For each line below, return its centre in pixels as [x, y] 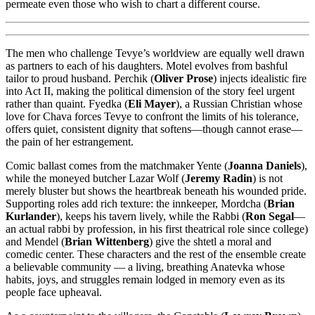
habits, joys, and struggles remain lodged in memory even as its [145, 280]
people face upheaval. [54, 292]
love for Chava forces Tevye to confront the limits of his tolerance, [152, 117]
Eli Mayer [152, 104]
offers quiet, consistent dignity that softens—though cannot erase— [154, 129]
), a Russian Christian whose [239, 104]
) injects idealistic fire [260, 79]
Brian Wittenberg [107, 242]
